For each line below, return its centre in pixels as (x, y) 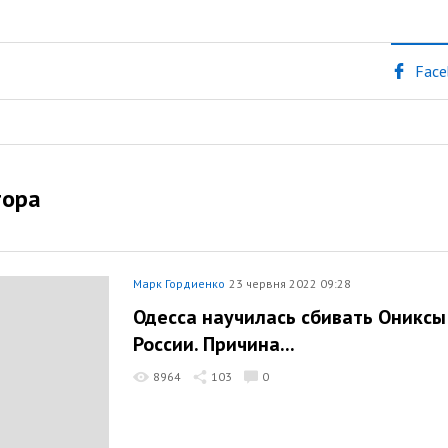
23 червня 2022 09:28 (290, 283)
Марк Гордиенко (179, 283)
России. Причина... (214, 343)
